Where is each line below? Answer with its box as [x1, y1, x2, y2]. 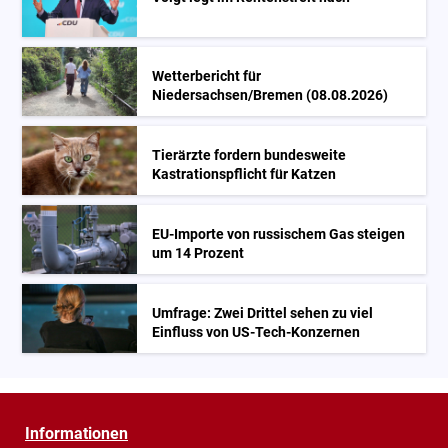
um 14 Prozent [152, 244, 245, 262]
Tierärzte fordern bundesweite [152, 146, 347, 164]
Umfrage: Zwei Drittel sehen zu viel [152, 304, 374, 322]
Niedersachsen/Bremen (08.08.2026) [152, 86, 389, 104]
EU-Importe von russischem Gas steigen [152, 225, 406, 243]
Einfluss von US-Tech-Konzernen [152, 323, 361, 341]
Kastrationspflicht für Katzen [152, 165, 337, 183]
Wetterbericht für [152, 67, 262, 85]
